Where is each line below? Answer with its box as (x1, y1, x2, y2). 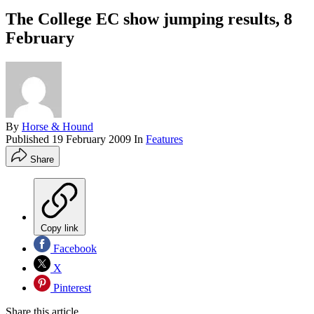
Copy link (41, 222, 78, 233)
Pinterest (50, 281, 91, 294)
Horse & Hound (22, 120, 93, 132)
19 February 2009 (52, 132, 131, 145)
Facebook (50, 242, 97, 254)
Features (146, 132, 183, 145)
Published (6, 132, 52, 145)
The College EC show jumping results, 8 (6, 9, 292, 28)
